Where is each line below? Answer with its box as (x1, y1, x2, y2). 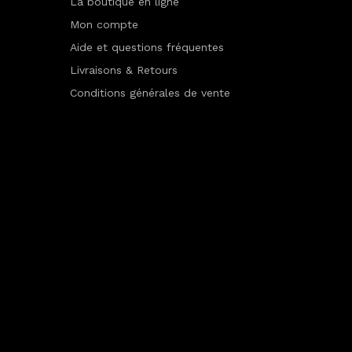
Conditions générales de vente (69, 86, 230, 100)
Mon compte (69, 18, 138, 31)
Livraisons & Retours (69, 64, 178, 77)
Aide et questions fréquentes (69, 41, 224, 54)
